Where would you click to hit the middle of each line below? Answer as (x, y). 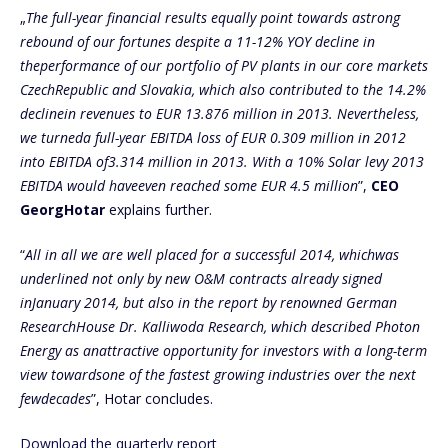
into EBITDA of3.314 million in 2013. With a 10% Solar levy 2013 (222, 161)
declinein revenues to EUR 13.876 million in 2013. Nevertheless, (219, 113)
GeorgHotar (62, 209)
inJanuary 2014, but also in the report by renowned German (208, 302)
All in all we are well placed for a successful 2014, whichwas (212, 254)
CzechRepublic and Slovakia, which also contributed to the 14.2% (223, 89)
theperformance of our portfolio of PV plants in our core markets (224, 65)
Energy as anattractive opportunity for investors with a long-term (223, 350)
